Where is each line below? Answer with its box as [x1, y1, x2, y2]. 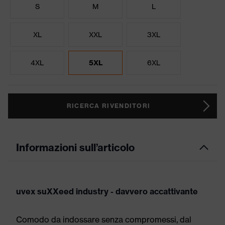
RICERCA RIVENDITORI [66, 102, 151, 109]
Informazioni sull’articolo [16, 141, 135, 154]
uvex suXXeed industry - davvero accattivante [16, 186, 198, 196]
